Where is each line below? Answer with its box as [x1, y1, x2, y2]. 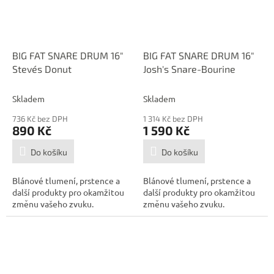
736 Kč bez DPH [12, 114, 68, 124]
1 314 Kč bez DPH [143, 114, 203, 124]
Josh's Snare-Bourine [143, 63, 235, 75]
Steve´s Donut [12, 63, 72, 75]
